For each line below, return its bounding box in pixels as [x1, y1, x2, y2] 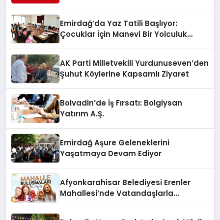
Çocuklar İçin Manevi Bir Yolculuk [60, 28, 188, 39]
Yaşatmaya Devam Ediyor [60, 148, 162, 159]
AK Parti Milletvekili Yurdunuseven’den [60, 57, 209, 68]
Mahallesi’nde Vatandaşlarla [60, 188, 174, 198]
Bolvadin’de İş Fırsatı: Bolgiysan [60, 97, 183, 108]
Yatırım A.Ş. [60, 108, 105, 119]
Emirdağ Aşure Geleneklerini [60, 137, 170, 148]
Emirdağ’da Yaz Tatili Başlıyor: [60, 18, 178, 28]
